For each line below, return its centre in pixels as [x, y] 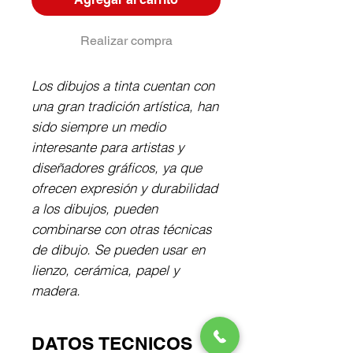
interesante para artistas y [108, 147]
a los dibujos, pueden [95, 209]
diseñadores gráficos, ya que [117, 168]
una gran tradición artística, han [125, 106]
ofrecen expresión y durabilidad [124, 188]
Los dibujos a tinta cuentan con [123, 86]
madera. [56, 291]
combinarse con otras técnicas [121, 229]
